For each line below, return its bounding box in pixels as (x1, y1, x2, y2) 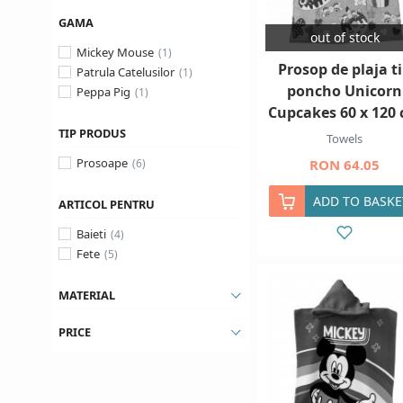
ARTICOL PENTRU (58, 196, 155, 212)
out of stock (309, 29, 380, 46)
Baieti (76, 226, 106, 242)
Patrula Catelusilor (76, 64, 175, 80)
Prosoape (76, 155, 128, 171)
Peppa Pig (76, 84, 130, 100)
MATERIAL (58, 287, 115, 303)
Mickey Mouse (76, 44, 154, 60)
